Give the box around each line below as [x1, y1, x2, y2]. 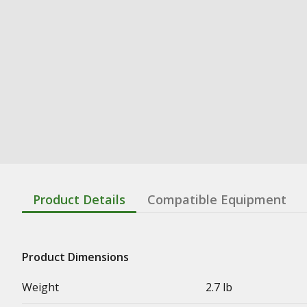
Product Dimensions [22, 249, 129, 265]
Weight [22, 279, 59, 295]
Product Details [33, 191, 125, 208]
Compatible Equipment [147, 191, 286, 208]
